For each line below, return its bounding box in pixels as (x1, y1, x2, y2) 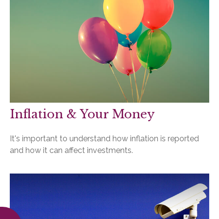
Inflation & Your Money (10, 107, 154, 121)
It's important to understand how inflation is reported (10, 133, 199, 143)
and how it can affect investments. (10, 145, 133, 155)
